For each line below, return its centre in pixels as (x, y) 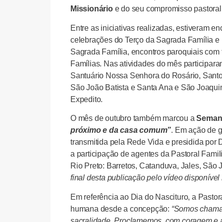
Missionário (92, 9)
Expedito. (87, 99)
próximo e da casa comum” (121, 130)
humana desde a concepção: (121, 209)
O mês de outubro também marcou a (134, 118)
